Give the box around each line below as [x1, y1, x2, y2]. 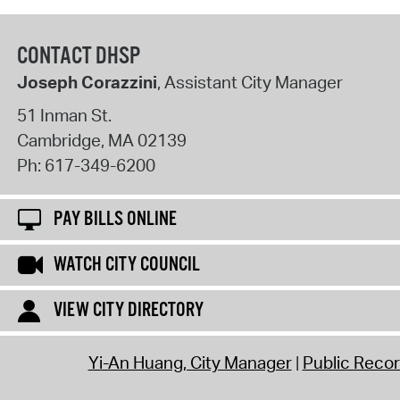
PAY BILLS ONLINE [54, 206, 177, 232]
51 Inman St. [16, 104, 112, 127]
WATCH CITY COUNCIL [54, 252, 200, 278]
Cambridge [16, 129, 101, 152]
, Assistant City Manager [156, 71, 343, 93]
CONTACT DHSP [16, 41, 140, 71]
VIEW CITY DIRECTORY [54, 297, 204, 323]
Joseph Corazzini [16, 71, 157, 93]
